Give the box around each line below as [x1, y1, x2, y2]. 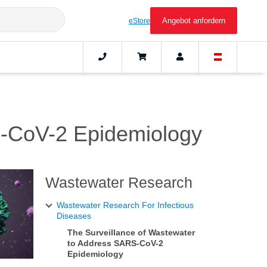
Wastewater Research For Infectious [57, 200, 194, 210]
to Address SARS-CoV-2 [67, 238, 163, 249]
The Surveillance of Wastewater [67, 228, 195, 238]
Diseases [57, 211, 91, 221]
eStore [129, 17, 150, 24]
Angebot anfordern [162, 16, 225, 25]
